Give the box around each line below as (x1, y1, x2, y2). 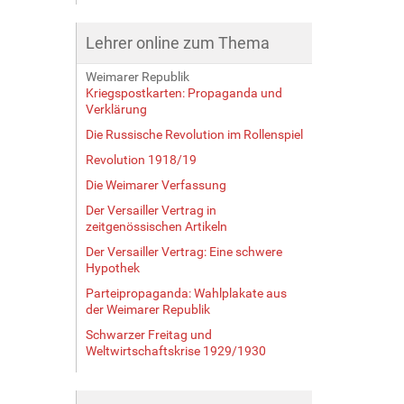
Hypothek (85, 260, 140, 275)
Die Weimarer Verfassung (85, 177, 226, 192)
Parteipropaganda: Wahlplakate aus (85, 285, 287, 300)
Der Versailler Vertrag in (85, 202, 216, 217)
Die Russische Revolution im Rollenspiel (85, 126, 303, 142)
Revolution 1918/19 (85, 151, 197, 167)
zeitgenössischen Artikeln (85, 218, 227, 234)
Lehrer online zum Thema (85, 32, 270, 52)
